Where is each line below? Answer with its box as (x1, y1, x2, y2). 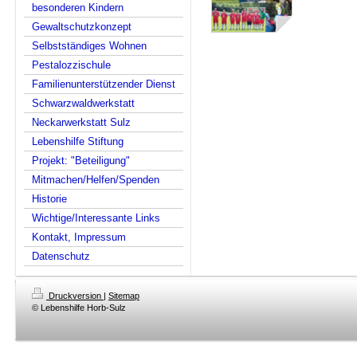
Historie (32, 193, 67, 205)
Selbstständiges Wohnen (32, 40, 147, 52)
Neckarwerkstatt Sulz (32, 116, 131, 128)
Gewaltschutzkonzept (32, 21, 131, 33)
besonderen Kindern (32, 2, 124, 14)
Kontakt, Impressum (32, 231, 126, 243)
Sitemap (108, 291, 139, 300)
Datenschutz (32, 250, 90, 262)
